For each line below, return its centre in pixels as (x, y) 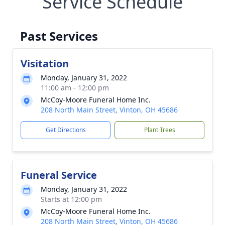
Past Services (59, 36)
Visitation (45, 64)
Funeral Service (59, 175)
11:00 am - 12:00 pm (75, 88)
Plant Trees (159, 130)
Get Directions (66, 130)
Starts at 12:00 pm (71, 199)
